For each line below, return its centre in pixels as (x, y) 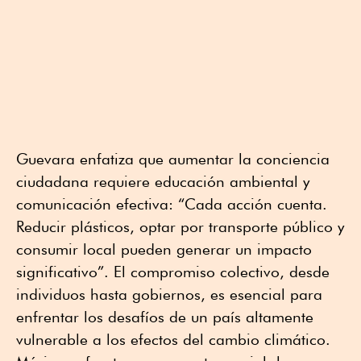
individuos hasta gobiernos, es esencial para (169, 295)
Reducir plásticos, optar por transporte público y (180, 227)
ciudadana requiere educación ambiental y (163, 182)
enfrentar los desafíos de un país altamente (165, 317)
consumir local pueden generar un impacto (164, 249)
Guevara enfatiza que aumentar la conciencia (173, 159)
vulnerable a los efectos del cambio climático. (173, 340)
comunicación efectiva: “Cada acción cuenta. (172, 204)
